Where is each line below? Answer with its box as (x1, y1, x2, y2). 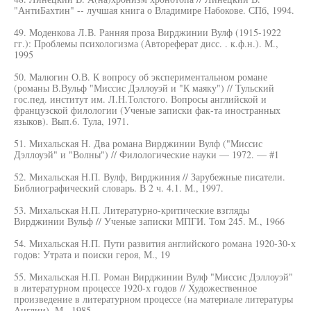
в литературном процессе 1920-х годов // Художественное (14, 281, 257, 294)
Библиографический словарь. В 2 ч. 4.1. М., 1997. (14, 181, 224, 194)
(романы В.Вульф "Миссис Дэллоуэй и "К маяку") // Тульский (14, 81, 274, 94)
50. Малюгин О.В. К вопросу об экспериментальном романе (14, 70, 267, 83)
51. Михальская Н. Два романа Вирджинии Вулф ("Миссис (14, 137, 262, 150)
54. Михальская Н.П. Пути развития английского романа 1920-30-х (14, 237, 296, 250)
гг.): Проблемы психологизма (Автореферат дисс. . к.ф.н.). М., (14, 37, 278, 50)
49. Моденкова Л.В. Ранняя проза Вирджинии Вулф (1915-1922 (14, 26, 281, 39)
